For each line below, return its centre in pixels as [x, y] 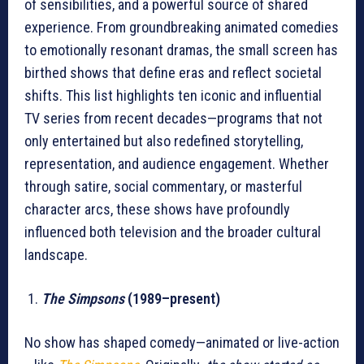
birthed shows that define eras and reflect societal [173, 73]
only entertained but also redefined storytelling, [164, 141]
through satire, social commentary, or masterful [163, 187]
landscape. [56, 255]
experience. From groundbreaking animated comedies [182, 28]
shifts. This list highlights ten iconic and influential [173, 96]
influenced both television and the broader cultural [173, 232]
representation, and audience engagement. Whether [177, 164]
